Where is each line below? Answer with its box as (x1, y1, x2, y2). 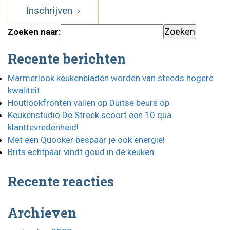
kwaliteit (8, 85, 40, 95)
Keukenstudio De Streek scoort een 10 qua (8, 110, 171, 120)
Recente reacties (8, 172, 114, 190)
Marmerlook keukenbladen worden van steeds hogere (8, 73, 214, 83)
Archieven (8, 204, 76, 221)
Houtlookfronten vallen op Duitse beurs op (8, 98, 169, 108)
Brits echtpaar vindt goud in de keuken (8, 147, 154, 157)
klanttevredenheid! (8, 122, 79, 132)
